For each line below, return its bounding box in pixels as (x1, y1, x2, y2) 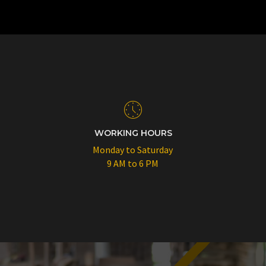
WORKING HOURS (94, 128, 172, 138)
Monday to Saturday (93, 144, 173, 156)
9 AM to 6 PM (107, 157, 159, 169)
